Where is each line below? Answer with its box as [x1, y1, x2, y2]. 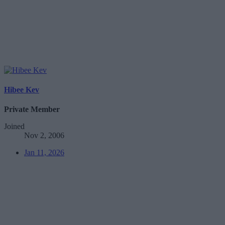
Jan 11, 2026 [24, 148, 64, 157]
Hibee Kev [4, 85, 39, 94]
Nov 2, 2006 [24, 131, 64, 140]
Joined [4, 122, 25, 131]
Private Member [4, 105, 60, 114]
